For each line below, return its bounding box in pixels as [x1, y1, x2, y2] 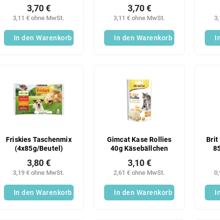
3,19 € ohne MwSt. [13, 168, 65, 176]
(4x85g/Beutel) [14, 144, 63, 153]
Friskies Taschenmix [6, 135, 72, 144]
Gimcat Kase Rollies [107, 135, 172, 144]
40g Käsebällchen [110, 144, 168, 153]
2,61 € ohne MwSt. [113, 168, 165, 176]
